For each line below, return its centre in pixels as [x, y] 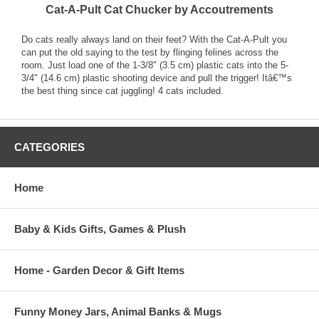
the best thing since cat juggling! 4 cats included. [122, 91]
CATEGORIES [49, 147]
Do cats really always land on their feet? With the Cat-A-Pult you [154, 40]
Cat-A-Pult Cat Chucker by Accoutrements [159, 10]
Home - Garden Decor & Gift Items [99, 271]
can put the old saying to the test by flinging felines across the [150, 53]
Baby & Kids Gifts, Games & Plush [100, 229]
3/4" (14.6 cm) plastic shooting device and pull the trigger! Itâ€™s [157, 78]
